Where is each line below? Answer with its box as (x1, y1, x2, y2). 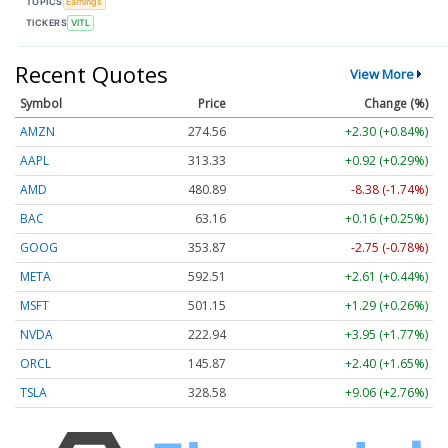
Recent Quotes (15, 59, 168, 90)
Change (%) (364, 95, 428, 113)
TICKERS (26, 16, 68, 28)
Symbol (20, 95, 62, 113)
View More (349, 65, 414, 84)
